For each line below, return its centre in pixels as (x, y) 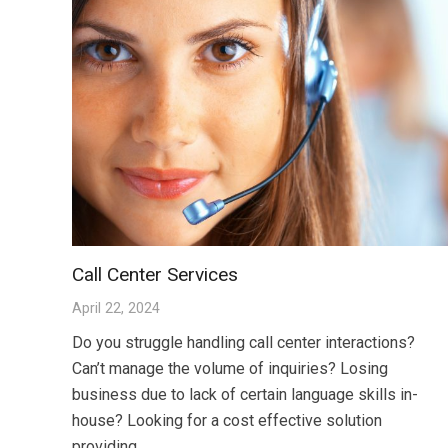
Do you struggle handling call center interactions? (243, 343)
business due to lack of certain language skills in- (245, 395)
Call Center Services (155, 275)
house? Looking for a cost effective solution (227, 421)
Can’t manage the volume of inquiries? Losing (230, 369)
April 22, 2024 (116, 309)
